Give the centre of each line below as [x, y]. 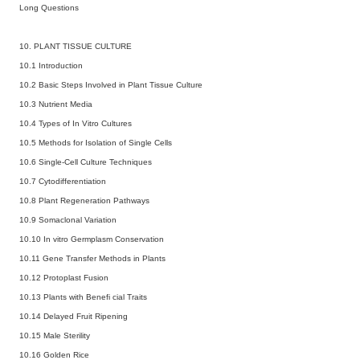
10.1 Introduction [51, 65]
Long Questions [49, 7]
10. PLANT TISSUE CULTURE [76, 46]
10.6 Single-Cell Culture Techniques [86, 162]
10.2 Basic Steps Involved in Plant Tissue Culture [111, 84]
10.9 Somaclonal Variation [68, 219]
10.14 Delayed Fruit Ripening [74, 316]
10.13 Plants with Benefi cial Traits [83, 297]
